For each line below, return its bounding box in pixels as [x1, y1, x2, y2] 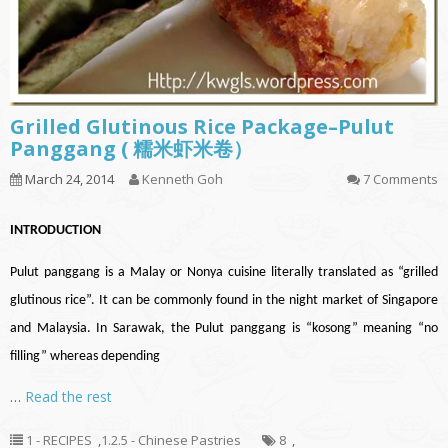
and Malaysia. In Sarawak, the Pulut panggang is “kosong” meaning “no [10, 321, 438, 337]
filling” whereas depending [10, 349, 160, 365]
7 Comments [363, 170, 438, 189]
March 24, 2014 [22, 170, 114, 189]
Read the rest [25, 387, 112, 407]
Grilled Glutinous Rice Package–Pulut [10, 113, 394, 141]
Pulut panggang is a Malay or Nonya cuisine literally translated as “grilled [10, 265, 438, 281]
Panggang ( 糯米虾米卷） [10, 135, 253, 163]
